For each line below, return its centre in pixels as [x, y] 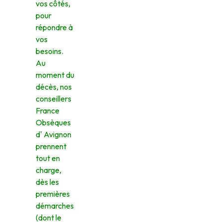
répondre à [54, 27]
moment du [55, 75]
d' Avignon [54, 134]
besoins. [50, 51]
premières [53, 194]
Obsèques [53, 122]
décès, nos [54, 87]
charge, [49, 170]
